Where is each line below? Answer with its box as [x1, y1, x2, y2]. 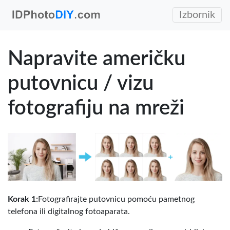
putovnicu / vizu [8, 73, 154, 94]
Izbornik [179, 10, 215, 20]
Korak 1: [8, 195, 38, 203]
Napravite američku [8, 49, 185, 69]
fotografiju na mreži [8, 98, 184, 119]
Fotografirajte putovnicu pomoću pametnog [38, 195, 195, 203]
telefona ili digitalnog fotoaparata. [8, 207, 130, 216]
